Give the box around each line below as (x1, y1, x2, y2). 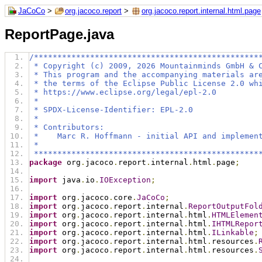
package (29, 158, 62, 167)
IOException (99, 175, 151, 185)
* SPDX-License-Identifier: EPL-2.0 (29, 105, 193, 115)
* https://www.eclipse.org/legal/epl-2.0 (29, 88, 216, 97)
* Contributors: (29, 123, 104, 132)
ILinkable (212, 228, 254, 237)
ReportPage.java (5, 26, 114, 43)
